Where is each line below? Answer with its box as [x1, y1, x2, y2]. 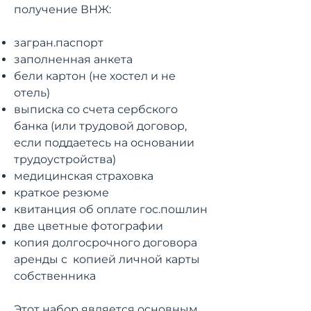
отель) [14, 86, 50, 99]
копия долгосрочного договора [14, 236, 197, 249]
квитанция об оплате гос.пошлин [14, 203, 208, 216]
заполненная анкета [14, 53, 133, 66]
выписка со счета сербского [14, 103, 178, 116]
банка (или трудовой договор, [14, 119, 187, 133]
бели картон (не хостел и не [14, 69, 176, 83]
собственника [14, 269, 96, 283]
